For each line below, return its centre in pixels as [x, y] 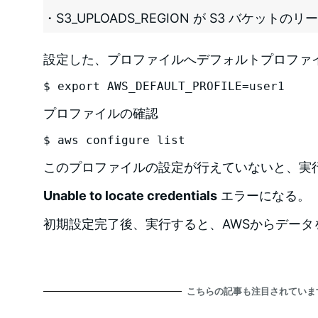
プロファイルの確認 [100, 113]
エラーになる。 [263, 195]
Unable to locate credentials [130, 195]
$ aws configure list [114, 140]
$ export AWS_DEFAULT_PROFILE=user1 [164, 86]
